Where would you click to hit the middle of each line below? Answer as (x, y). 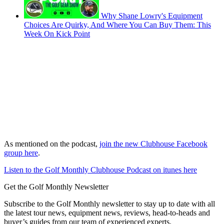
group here (21, 153)
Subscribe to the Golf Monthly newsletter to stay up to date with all (109, 204)
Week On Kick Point (57, 34)
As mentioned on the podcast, (52, 144)
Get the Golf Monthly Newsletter (56, 187)
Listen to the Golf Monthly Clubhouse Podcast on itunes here (100, 170)
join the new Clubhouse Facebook (153, 144)
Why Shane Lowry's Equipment (152, 16)
